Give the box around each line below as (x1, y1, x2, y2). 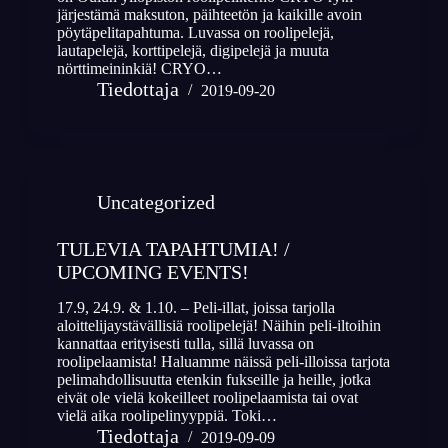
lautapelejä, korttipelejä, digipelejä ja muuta (56, 42, 329, 60)
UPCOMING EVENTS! (56, 261, 249, 284)
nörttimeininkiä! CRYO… (56, 60, 222, 78)
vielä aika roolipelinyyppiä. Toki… (56, 407, 277, 425)
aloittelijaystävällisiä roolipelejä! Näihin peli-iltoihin (56, 317, 381, 335)
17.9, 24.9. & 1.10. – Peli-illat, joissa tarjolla (56, 299, 335, 317)
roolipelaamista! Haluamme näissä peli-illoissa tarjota (56, 353, 390, 371)
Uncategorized (96, 191, 215, 214)
